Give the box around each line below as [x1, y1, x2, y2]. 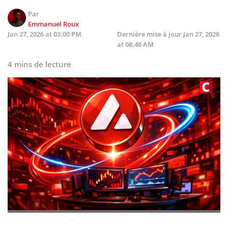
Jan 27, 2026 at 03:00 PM [8, 29, 81, 39]
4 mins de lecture [8, 59, 71, 69]
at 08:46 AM [117, 39, 154, 49]
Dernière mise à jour [117, 29, 183, 39]
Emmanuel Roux [28, 19, 79, 28]
